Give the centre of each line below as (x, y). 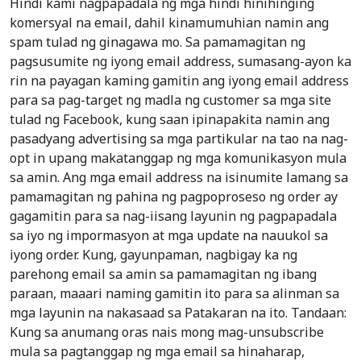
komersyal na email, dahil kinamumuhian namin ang (169, 23)
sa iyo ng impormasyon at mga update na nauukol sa (169, 236)
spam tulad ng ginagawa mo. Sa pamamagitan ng (158, 42)
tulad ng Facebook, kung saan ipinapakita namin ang (170, 120)
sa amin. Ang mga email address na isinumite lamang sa (179, 178)
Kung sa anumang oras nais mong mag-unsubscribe (167, 332)
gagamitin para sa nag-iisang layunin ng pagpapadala (173, 216)
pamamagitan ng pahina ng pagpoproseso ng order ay (174, 197)
